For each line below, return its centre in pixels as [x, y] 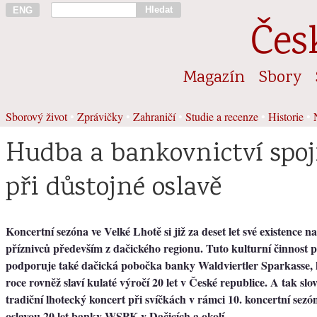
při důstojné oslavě [114, 189]
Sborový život [36, 116]
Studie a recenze [222, 116]
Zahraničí [154, 116]
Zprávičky [100, 116]
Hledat [158, 10]
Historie [286, 116]
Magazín [214, 78]
